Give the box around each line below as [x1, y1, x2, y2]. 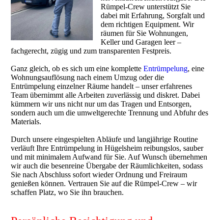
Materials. [11, 117, 42, 126]
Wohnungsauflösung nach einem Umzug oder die [11, 73, 165, 82]
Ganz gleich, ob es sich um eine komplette [11, 64, 144, 73]
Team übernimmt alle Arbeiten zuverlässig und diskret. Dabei [11, 91, 200, 99]
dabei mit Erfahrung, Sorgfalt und [101, 11, 205, 20]
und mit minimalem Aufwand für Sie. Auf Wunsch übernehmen [11, 153, 208, 161]
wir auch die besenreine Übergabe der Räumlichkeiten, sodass [11, 162, 203, 170]
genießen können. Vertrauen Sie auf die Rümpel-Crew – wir [11, 179, 197, 188]
